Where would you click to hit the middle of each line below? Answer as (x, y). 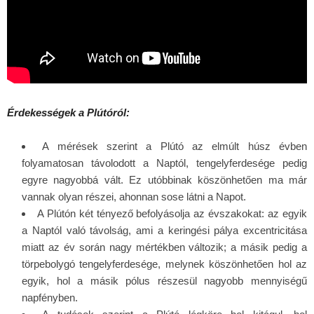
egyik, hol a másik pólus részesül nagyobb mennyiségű (164, 281)
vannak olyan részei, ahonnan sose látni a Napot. (134, 197)
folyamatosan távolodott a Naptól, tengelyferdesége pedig (164, 163)
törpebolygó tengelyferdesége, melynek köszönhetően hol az (164, 264)
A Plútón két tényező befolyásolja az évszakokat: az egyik (172, 214)
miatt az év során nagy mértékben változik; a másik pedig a (164, 247)
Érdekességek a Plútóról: (68, 113)
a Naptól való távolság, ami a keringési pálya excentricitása (164, 231)
